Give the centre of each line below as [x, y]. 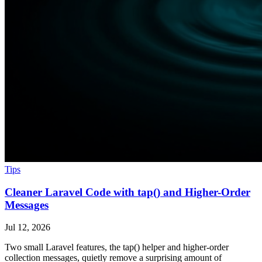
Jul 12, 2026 [27, 227]
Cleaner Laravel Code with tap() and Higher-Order [127, 192]
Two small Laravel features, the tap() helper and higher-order [117, 247]
